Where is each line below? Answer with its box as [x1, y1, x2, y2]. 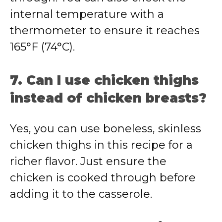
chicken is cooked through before [10, 171, 196, 184]
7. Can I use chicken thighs [10, 72, 199, 88]
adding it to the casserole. [10, 187, 152, 201]
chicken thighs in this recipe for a [10, 138, 193, 152]
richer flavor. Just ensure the [10, 155, 166, 168]
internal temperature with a [10, 7, 164, 21]
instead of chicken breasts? [10, 90, 207, 106]
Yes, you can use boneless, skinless [10, 122, 201, 135]
